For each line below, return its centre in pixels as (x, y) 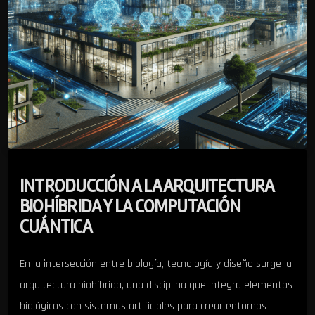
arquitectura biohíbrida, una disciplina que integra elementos (156, 285)
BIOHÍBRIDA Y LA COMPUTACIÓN (130, 207)
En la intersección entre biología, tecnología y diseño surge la (156, 264)
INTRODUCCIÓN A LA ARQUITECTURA (147, 187)
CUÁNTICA (56, 227)
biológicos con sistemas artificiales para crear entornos (143, 306)
